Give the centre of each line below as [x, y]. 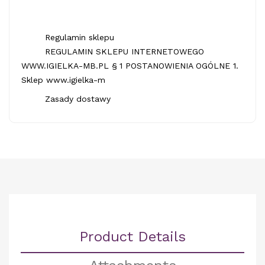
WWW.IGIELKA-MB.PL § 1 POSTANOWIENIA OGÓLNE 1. [130, 66]
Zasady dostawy [78, 99]
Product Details [132, 237]
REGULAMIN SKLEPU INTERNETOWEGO [125, 51]
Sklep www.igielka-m [63, 80]
